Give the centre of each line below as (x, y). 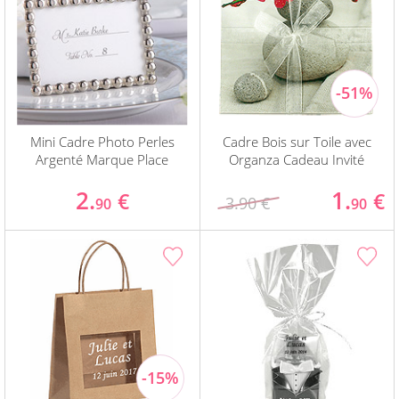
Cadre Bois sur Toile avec (297, 142)
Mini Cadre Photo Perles (102, 142)
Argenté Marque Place (102, 160)
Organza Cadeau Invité (297, 160)
